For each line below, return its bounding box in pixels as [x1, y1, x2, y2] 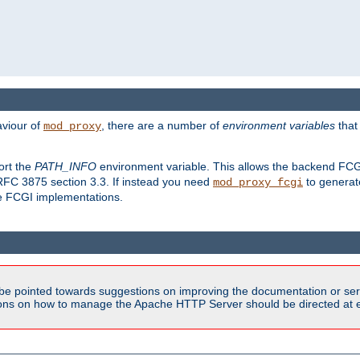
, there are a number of [101, 119, 223, 133]
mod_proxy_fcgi [213, 176, 303, 190]
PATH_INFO [35, 160, 96, 174]
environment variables [223, 119, 335, 133]
